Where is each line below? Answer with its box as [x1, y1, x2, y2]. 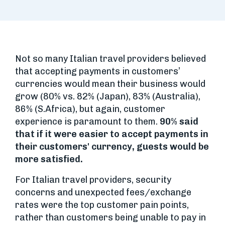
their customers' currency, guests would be [15, 141, 209, 152]
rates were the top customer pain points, [15, 199, 189, 210]
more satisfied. [15, 153, 83, 165]
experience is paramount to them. [15, 116, 158, 127]
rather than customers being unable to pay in [15, 211, 206, 223]
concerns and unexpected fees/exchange [15, 186, 191, 198]
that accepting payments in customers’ [15, 65, 180, 77]
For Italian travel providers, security [15, 174, 171, 185]
